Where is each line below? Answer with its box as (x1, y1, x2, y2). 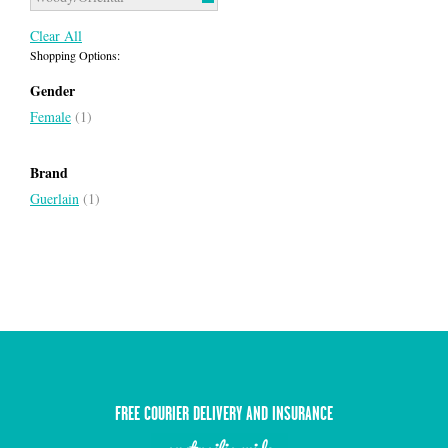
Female (30, 106, 71, 126)
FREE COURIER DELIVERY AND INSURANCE (115, 403, 333, 424)
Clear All (30, 25, 82, 45)
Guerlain (30, 188, 79, 208)
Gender (30, 79, 75, 101)
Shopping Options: (30, 46, 120, 63)
